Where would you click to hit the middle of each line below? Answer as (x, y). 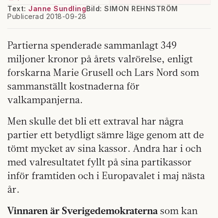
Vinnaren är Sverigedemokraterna (82, 210)
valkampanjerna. (45, 99)
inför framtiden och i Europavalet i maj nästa (106, 175)
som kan (178, 210)
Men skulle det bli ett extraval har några (95, 121)
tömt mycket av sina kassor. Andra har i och (104, 148)
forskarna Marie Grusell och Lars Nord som (103, 72)
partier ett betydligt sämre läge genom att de (106, 134)
